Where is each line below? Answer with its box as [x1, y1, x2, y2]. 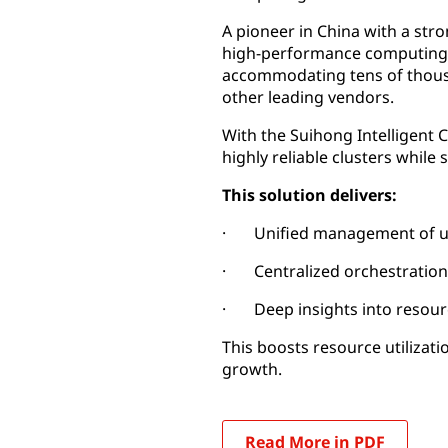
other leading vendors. [222, 86, 394, 108]
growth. [222, 358, 282, 380]
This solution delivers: [222, 184, 397, 206]
